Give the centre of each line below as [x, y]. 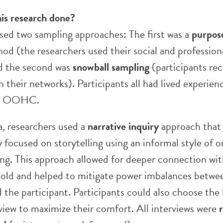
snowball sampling [111, 67]
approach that [190, 126]
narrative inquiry [123, 126]
